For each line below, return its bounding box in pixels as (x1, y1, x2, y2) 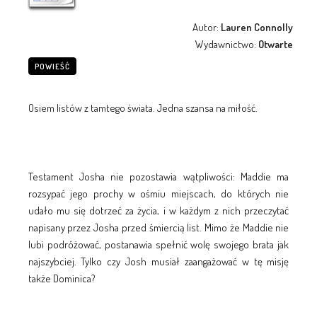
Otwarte (258, 37, 294, 51)
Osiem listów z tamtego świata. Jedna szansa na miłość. (28, 100, 258, 115)
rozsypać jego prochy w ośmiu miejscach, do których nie (28, 186, 289, 200)
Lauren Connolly (221, 20, 294, 34)
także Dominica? (28, 271, 96, 285)
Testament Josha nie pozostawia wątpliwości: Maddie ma (28, 169, 289, 183)
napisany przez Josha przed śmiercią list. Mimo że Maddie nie (28, 220, 289, 234)
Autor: (192, 20, 221, 34)
